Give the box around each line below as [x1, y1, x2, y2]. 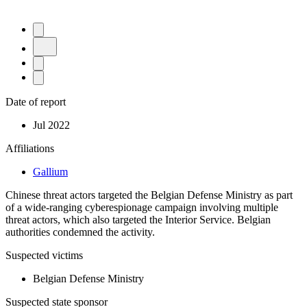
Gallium [33, 165, 68, 177]
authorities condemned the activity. [5, 225, 155, 238]
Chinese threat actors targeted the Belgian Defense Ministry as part [5, 188, 293, 201]
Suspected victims [5, 249, 83, 261]
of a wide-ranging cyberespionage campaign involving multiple [5, 201, 278, 213]
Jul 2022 [33, 119, 70, 131]
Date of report [5, 95, 66, 108]
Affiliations [5, 142, 54, 154]
